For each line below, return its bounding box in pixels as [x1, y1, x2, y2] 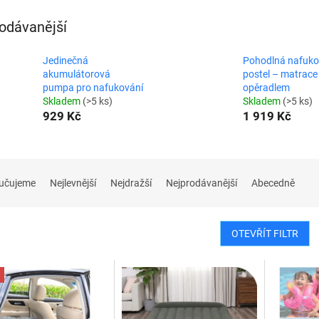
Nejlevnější [50, 177, 96, 189]
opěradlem [242, 82, 290, 93]
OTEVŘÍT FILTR [231, 228, 298, 239]
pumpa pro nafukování [43, 82, 143, 93]
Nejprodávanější [166, 177, 237, 189]
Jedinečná [43, 55, 88, 66]
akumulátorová [43, 68, 110, 80]
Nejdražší [110, 177, 152, 189]
